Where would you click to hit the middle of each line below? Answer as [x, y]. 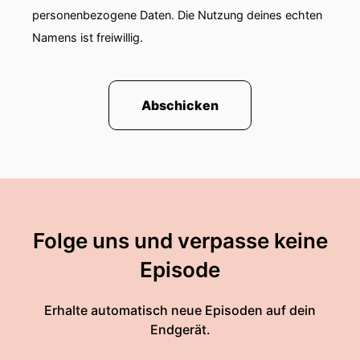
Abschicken [180, 105]
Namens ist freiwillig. [88, 37]
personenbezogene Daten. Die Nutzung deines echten [177, 15]
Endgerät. [180, 329]
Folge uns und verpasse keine [180, 241]
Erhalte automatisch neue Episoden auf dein [180, 310]
